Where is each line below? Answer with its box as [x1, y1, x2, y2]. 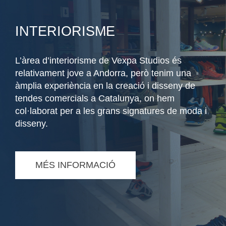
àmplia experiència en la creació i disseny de [15, 81, 195, 91]
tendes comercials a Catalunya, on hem [15, 93, 175, 104]
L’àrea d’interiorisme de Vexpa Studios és [15, 55, 182, 66]
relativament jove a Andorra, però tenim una [15, 68, 191, 79]
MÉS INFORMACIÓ [35, 160, 116, 171]
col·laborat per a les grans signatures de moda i [15, 106, 207, 117]
